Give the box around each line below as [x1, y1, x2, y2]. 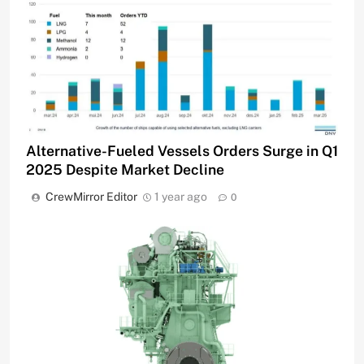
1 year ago [154, 190, 207, 204]
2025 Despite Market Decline [26, 161, 224, 179]
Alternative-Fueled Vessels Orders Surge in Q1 [26, 142, 338, 160]
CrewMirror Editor [45, 190, 137, 204]
